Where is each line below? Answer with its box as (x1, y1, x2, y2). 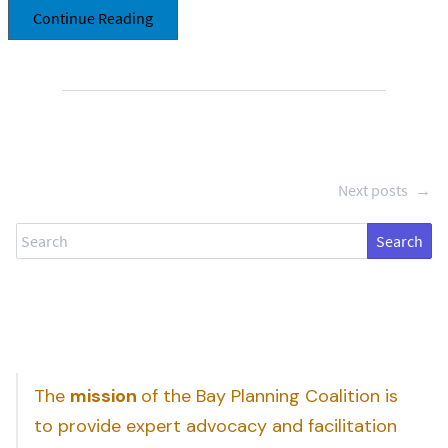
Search (15, 225, 62, 246)
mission (70, 384, 141, 409)
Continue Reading (33, 8, 153, 29)
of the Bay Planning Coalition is (141, 384, 398, 409)
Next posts (338, 180, 411, 201)
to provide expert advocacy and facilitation (34, 414, 397, 439)
